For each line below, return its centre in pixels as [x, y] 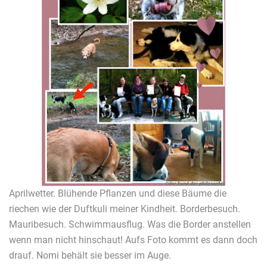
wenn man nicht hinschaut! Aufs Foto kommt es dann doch [133, 240]
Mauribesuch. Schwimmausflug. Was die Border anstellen [130, 224]
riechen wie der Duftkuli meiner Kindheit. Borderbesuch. [125, 209]
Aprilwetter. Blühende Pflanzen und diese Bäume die [118, 193]
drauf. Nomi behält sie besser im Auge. [90, 255]
